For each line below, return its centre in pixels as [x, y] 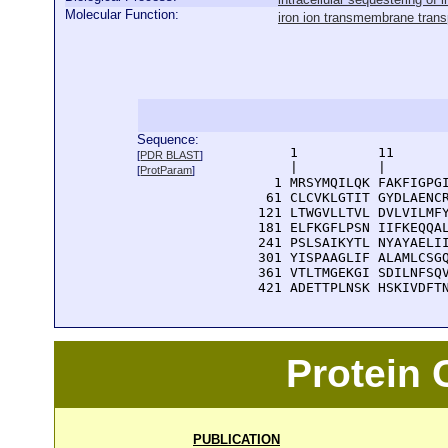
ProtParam [166, 170]
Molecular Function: [122, 14]
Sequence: [168, 139]
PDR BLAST [170, 155]
